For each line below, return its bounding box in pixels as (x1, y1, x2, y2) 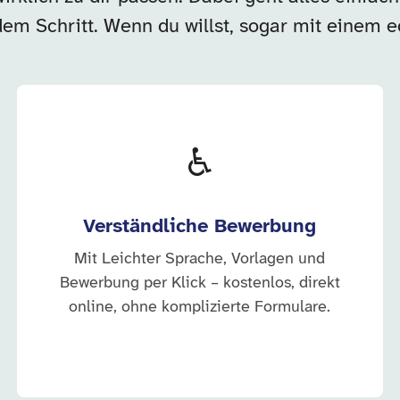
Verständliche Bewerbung (83, 216, 317, 237)
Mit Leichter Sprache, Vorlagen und (74, 251, 326, 268)
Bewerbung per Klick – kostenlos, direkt (59, 275, 340, 292)
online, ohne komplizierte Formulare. (69, 299, 331, 316)
